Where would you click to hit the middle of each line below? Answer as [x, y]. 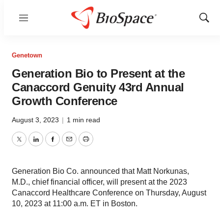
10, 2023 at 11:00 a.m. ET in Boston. [75, 204]
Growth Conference [65, 101]
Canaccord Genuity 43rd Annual [98, 87]
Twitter [30, 145]
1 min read [83, 120]
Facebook [69, 145]
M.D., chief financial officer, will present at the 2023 [99, 182]
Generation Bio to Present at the [98, 73]
